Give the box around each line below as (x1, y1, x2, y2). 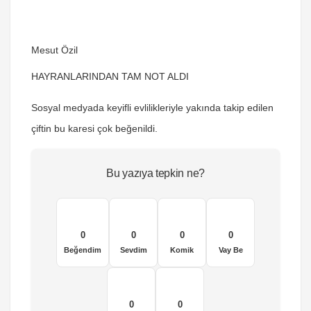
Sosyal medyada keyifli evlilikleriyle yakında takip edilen (31, 102, 274, 113)
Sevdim (119, 246, 147, 254)
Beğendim (64, 246, 101, 254)
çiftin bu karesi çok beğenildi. (31, 123, 160, 134)
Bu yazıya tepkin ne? (106, 167, 205, 179)
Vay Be (218, 246, 243, 254)
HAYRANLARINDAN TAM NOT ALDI (31, 71, 189, 82)
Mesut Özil (31, 44, 78, 56)
